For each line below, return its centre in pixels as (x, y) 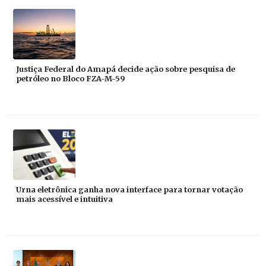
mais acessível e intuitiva (64, 199)
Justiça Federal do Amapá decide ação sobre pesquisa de (126, 69)
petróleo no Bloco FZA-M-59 (71, 78)
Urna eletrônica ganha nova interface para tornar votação (129, 189)
